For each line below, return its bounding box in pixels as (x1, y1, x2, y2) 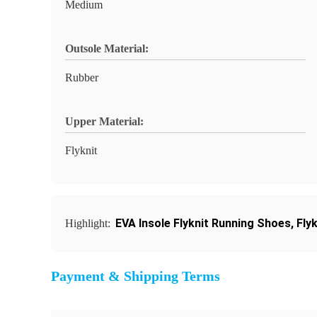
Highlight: (65, 217, 113, 229)
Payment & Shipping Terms (51, 268, 220, 284)
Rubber (65, 71, 98, 83)
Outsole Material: (65, 42, 149, 54)
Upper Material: (65, 115, 144, 127)
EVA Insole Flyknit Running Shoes (115, 217, 291, 230)
